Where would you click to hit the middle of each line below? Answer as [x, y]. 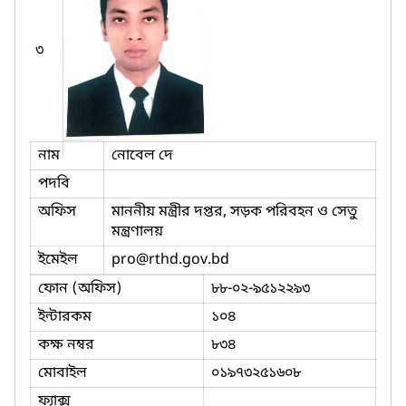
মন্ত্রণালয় [137, 232]
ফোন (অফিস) [80, 289]
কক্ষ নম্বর [66, 345]
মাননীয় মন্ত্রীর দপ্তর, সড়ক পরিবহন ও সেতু [234, 212]
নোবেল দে [142, 155]
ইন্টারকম [65, 317]
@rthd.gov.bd [183, 260]
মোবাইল [63, 373]
